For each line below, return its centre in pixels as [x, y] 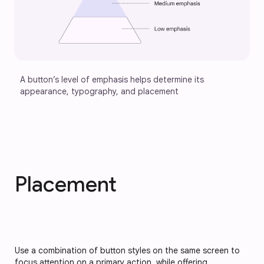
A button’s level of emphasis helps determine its [113, 80]
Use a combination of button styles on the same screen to [127, 251]
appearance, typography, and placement [99, 92]
